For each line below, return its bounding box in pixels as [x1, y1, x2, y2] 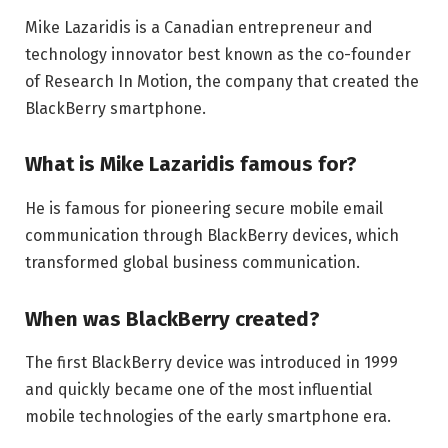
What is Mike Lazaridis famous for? [25, 152, 357, 177]
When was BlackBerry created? [25, 306, 320, 331]
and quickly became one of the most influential [25, 380, 372, 399]
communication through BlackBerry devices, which [25, 225, 399, 245]
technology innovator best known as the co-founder [25, 44, 411, 64]
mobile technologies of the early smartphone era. [25, 407, 391, 426]
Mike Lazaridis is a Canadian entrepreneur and [25, 17, 373, 37]
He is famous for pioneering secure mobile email [25, 198, 383, 218]
